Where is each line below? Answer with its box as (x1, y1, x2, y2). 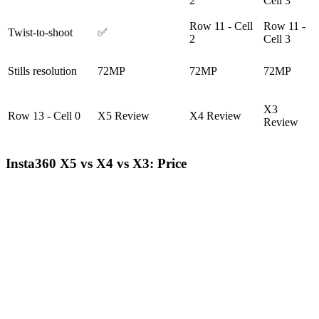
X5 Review (98, 110, 150, 122)
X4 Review (189, 110, 241, 122)
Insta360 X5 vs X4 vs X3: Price (6, 155, 187, 171)
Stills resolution (8, 65, 77, 78)
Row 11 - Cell (189, 20, 253, 33)
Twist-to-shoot (8, 26, 73, 39)
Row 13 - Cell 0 (8, 110, 80, 122)
